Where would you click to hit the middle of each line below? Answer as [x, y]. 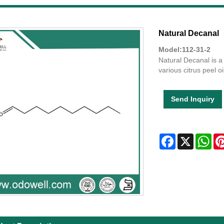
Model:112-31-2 [184, 49]
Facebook [191, 137]
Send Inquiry [192, 99]
